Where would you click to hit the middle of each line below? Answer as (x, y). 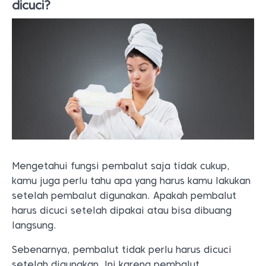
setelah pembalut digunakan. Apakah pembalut (124, 196)
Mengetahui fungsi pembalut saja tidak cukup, (121, 166)
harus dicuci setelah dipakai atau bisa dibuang (122, 211)
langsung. (34, 226)
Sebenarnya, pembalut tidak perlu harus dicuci (122, 250)
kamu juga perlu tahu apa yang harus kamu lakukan (131, 181)
